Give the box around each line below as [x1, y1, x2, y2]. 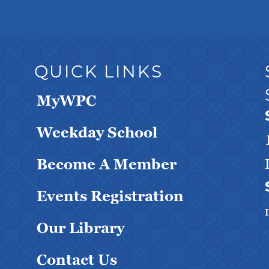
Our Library [36, 218, 124, 237]
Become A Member [36, 154, 177, 174]
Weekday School [36, 122, 157, 142]
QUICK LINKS [34, 64, 163, 82]
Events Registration [36, 186, 184, 205]
